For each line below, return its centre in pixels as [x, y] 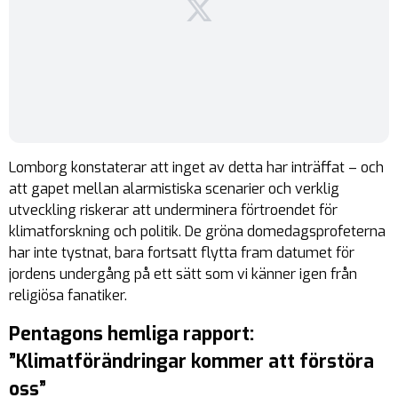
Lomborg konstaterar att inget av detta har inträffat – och [196, 167]
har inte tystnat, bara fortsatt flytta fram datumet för [182, 253]
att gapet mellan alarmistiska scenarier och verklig [174, 189]
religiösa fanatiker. [68, 295]
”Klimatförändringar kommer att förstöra [191, 362]
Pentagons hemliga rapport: [131, 334]
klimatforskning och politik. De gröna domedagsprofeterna [197, 231]
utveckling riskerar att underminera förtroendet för [173, 210]
